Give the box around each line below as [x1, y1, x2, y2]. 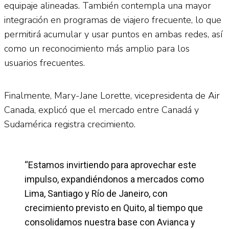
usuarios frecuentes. [4, 56, 85, 69]
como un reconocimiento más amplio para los [4, 42, 190, 55]
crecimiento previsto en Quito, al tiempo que [25, 202, 203, 213]
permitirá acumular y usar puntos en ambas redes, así [4, 28, 222, 40]
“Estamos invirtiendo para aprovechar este [25, 159, 196, 170]
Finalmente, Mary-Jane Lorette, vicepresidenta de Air [4, 89, 220, 102]
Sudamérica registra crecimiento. [4, 118, 135, 130]
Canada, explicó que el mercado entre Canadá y [4, 103, 199, 116]
